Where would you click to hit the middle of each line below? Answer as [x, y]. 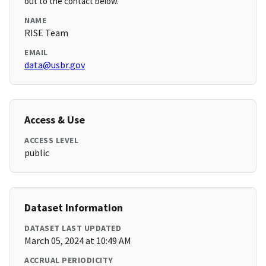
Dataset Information [74, 208]
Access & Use [55, 120]
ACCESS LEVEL [51, 140]
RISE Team [46, 33]
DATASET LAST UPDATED [73, 228]
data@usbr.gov [55, 65]
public [37, 153]
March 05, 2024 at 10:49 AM [78, 241]
